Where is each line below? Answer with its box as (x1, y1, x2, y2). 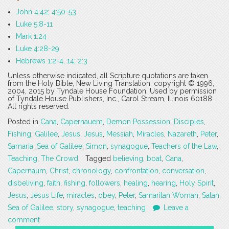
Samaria (8, 142, 33, 151)
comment (8, 216, 40, 224)
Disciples (174, 118, 204, 126)
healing (124, 179, 148, 188)
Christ (50, 167, 68, 175)
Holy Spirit (179, 179, 214, 188)
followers (89, 179, 120, 188)
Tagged (85, 154, 113, 163)
